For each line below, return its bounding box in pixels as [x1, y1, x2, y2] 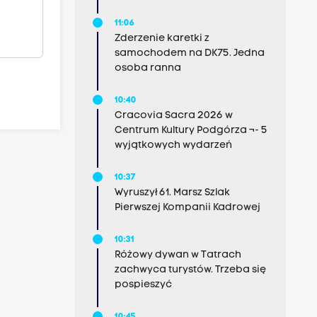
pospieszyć [114, 279, 172, 290]
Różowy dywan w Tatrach [114, 250, 241, 260]
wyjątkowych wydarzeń [114, 140, 232, 151]
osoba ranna [114, 63, 181, 74]
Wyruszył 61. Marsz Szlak [114, 188, 230, 198]
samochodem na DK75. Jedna [114, 48, 265, 59]
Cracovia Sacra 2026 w [114, 110, 233, 121]
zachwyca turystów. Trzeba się [114, 265, 266, 275]
